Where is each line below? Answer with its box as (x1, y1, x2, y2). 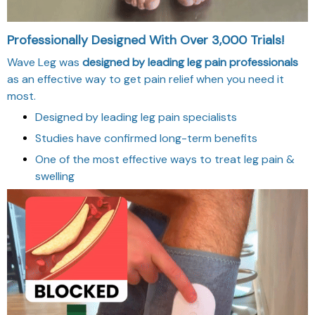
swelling (35, 169, 75, 184)
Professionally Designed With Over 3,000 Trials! (7, 32, 284, 49)
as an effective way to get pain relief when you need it (7, 72, 284, 87)
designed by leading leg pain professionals (82, 55, 298, 70)
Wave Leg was (7, 55, 82, 70)
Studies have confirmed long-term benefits (35, 131, 257, 146)
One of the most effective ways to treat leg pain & (35, 152, 295, 167)
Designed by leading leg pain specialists (35, 110, 237, 125)
